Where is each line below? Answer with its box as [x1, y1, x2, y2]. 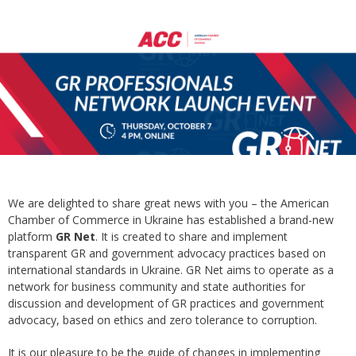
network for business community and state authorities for [8, 279, 305, 295]
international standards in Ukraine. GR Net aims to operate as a [8, 262, 334, 278]
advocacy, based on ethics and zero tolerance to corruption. [8, 312, 317, 328]
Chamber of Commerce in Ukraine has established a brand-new [8, 212, 334, 228]
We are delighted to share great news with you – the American [8, 195, 329, 211]
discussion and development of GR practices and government [8, 296, 324, 311]
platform [8, 229, 56, 245]
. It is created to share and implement [95, 229, 288, 245]
